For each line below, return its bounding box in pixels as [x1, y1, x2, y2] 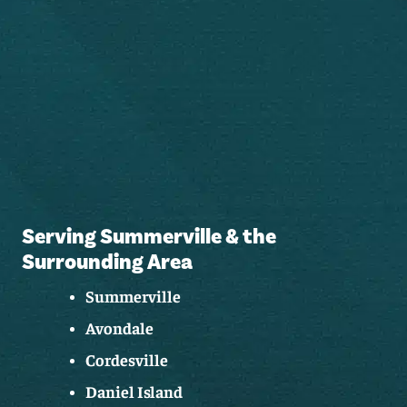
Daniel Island [85, 385, 183, 403]
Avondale [85, 322, 154, 340]
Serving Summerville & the [22, 223, 276, 252]
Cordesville [85, 353, 168, 372]
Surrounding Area [22, 248, 193, 277]
